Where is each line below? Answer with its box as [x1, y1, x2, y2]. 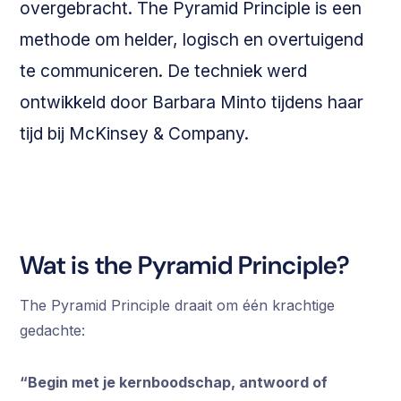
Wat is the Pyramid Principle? [20, 249, 351, 283]
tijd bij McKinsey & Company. [20, 123, 250, 145]
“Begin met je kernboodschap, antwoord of [20, 373, 328, 392]
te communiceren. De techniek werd [20, 60, 308, 82]
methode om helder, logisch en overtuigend [20, 29, 364, 51]
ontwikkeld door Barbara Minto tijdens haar [20, 91, 364, 114]
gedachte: [20, 321, 86, 340]
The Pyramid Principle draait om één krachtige [20, 296, 336, 315]
